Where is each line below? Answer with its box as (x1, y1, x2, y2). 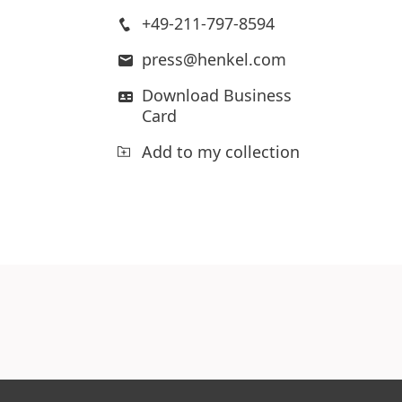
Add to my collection (141, 141, 300, 163)
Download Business (141, 84, 292, 107)
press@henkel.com (141, 48, 286, 71)
